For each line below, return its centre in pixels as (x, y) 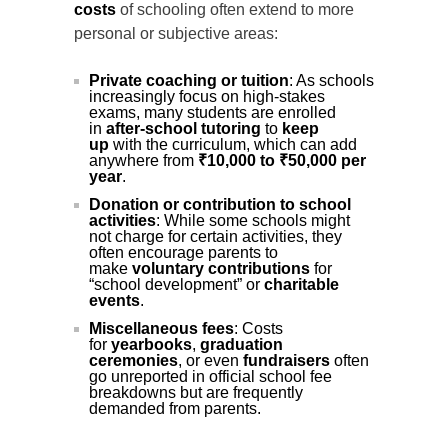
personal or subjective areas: (176, 34)
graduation (241, 345)
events (114, 301)
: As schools (331, 81)
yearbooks (151, 345)
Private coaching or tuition (189, 81)
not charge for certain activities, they (215, 237)
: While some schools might (253, 221)
